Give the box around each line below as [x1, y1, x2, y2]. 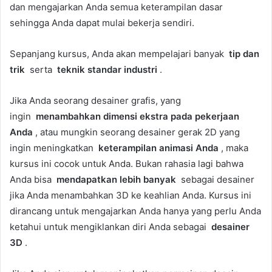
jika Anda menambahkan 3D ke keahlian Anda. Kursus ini [10, 189, 251, 201]
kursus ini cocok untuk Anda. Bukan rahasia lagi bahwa [10, 157, 243, 169]
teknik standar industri [57, 63, 157, 75]
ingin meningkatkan [10, 141, 96, 154]
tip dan [229, 47, 259, 59]
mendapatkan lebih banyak [56, 173, 176, 185]
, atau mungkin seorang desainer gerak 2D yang [33, 126, 240, 138]
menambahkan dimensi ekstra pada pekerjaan [33, 110, 239, 122]
